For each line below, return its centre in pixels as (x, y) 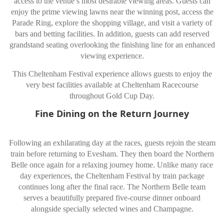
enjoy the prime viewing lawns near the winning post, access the (112, 11)
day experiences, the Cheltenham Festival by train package (112, 175)
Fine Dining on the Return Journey (112, 114)
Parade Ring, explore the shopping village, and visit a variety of (112, 22)
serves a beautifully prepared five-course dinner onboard (112, 197)
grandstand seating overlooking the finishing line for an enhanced (112, 44)
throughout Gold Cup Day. (112, 95)
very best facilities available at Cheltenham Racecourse (112, 84)
